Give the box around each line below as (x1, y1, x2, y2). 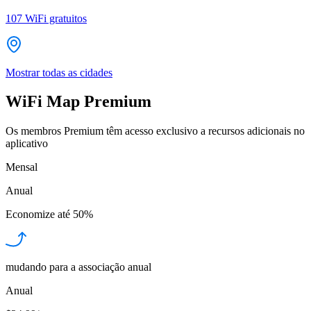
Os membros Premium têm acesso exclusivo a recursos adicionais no (6, 125, 305, 137)
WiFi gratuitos (25, 12, 87, 24)
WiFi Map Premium (6, 92, 151, 111)
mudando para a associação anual (6, 261, 151, 274)
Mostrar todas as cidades (6, 66, 112, 78)
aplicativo (6, 137, 48, 150)
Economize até (6, 208, 70, 221)
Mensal (6, 161, 37, 174)
